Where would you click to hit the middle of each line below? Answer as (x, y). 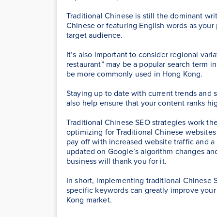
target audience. (95, 35)
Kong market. (89, 200)
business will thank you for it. (116, 161)
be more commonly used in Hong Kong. (135, 74)
